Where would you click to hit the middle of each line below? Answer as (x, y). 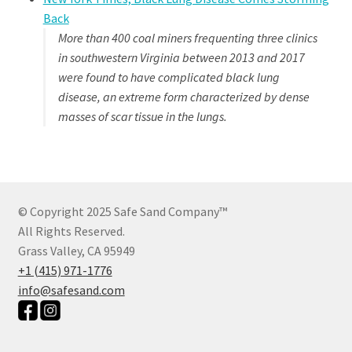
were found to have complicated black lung (169, 77)
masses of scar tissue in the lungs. (142, 117)
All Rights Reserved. (71, 231)
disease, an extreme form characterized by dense (183, 97)
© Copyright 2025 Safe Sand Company (118, 212)
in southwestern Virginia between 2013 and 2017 (181, 58)
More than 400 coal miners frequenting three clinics (187, 38)
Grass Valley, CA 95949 (76, 251)
